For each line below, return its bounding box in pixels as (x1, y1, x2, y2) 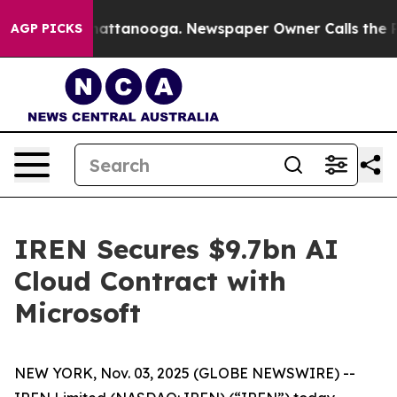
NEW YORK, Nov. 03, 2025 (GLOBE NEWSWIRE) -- (14, 364, 355, 382)
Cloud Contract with (14, 264, 286, 298)
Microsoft (14, 296, 141, 330)
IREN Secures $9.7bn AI (14, 232, 339, 266)
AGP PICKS (11, 20, 82, 36)
